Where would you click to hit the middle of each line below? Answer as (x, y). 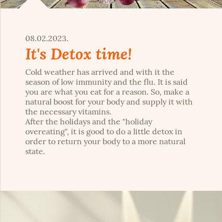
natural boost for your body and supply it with (109, 102)
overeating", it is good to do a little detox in (104, 131)
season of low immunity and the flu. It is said (107, 82)
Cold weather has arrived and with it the (100, 72)
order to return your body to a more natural (105, 141)
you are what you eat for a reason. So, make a (107, 92)
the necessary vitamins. (68, 111)
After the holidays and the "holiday (89, 121)
